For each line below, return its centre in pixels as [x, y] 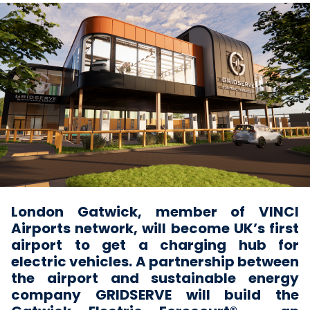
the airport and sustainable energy [155, 278]
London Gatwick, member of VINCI [155, 212]
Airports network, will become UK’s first [155, 228]
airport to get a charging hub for [155, 245]
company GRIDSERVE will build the [155, 295]
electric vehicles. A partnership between [155, 262]
